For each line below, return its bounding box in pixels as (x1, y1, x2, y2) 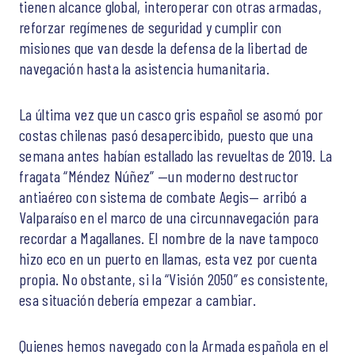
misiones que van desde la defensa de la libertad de (19, 37, 308, 57)
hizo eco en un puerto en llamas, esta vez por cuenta (19, 248, 318, 268)
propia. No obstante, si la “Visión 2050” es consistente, (19, 269, 329, 288)
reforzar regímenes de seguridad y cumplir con (19, 17, 282, 36)
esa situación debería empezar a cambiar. (19, 289, 256, 309)
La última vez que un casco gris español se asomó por (19, 104, 323, 124)
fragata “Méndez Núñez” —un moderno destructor (19, 166, 299, 185)
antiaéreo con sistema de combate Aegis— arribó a (19, 186, 307, 206)
